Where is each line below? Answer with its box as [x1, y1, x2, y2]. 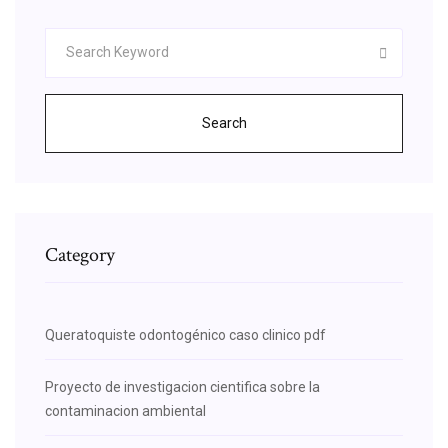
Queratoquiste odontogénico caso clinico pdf [45, 326, 326, 343]
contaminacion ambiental [45, 402, 206, 419]
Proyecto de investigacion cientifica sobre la [45, 378, 320, 395]
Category [45, 241, 115, 268]
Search [201, 114, 247, 131]
